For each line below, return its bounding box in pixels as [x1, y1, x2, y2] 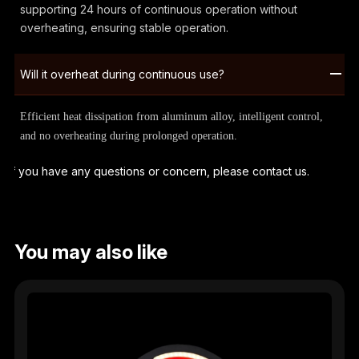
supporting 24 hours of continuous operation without [19, 2, 297, 16]
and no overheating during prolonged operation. [19, 129, 237, 142]
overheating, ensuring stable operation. [19, 20, 228, 34]
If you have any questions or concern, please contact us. [8, 163, 309, 178]
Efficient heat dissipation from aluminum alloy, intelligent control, [19, 110, 323, 123]
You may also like [14, 240, 167, 264]
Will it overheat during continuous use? [19, 67, 224, 81]
